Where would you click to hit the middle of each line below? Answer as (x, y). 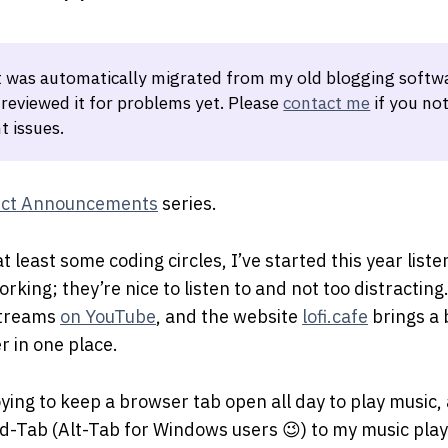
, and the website (229, 316)
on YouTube (108, 316)
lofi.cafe (335, 316)
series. (187, 203)
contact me (327, 102)
